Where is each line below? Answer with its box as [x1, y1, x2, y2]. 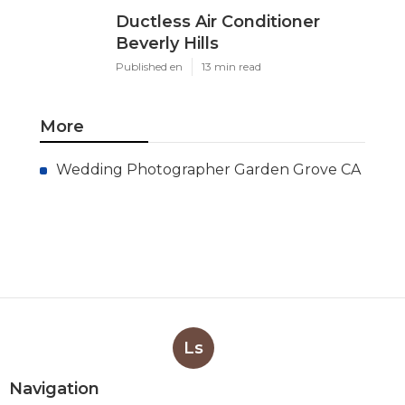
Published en [116, 60, 183, 74]
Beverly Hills [116, 33, 219, 54]
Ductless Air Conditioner [116, 12, 320, 33]
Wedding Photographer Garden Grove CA [56, 161, 361, 179]
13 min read [202, 60, 261, 74]
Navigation [9, 379, 99, 400]
